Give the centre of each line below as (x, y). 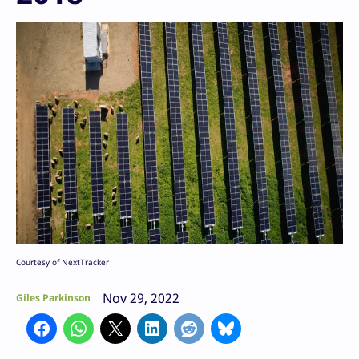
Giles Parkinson (53, 298)
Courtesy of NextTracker (63, 262)
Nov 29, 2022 (141, 298)
